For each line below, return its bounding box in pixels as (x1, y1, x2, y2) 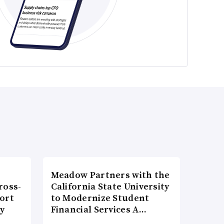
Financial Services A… (50, 203, 146, 216)
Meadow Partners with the (50, 168, 170, 181)
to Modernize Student (50, 191, 149, 204)
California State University (50, 180, 169, 193)
